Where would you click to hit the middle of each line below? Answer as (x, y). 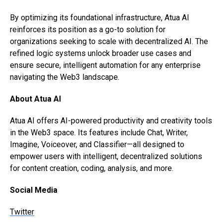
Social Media (34, 190)
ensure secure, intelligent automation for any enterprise (105, 65)
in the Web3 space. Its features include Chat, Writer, (99, 132)
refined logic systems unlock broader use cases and (101, 53)
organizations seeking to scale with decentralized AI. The (109, 41)
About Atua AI (35, 99)
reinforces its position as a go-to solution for (88, 29)
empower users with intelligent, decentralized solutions (106, 156)
